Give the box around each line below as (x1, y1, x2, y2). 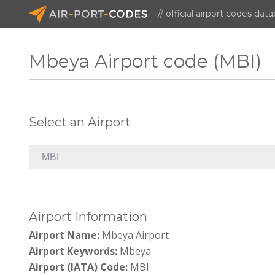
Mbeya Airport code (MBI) (29, 50, 262, 72)
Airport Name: (29, 228, 100, 242)
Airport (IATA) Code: (29, 260, 128, 274)
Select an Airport (29, 114, 131, 130)
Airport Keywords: (29, 244, 118, 258)
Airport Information (29, 209, 148, 224)
